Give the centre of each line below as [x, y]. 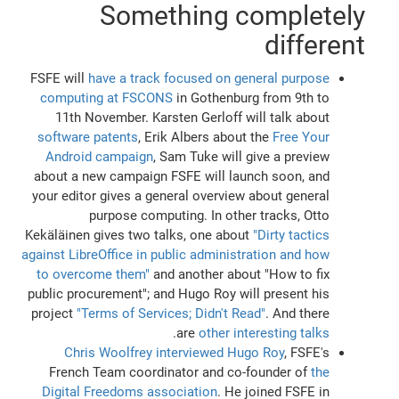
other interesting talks [264, 333]
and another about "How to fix [239, 274]
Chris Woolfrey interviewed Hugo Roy [174, 352]
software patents [87, 137]
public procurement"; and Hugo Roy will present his [178, 293]
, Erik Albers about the [205, 137]
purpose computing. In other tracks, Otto [209, 215]
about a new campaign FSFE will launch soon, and [181, 176]
